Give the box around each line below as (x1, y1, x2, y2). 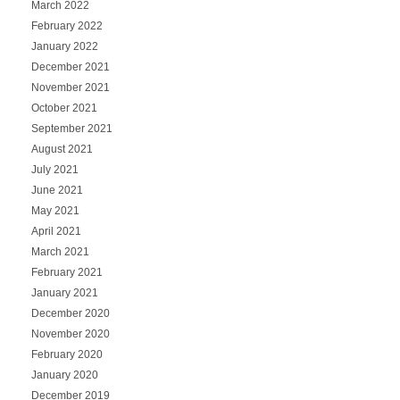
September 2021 (30, 121, 112, 135)
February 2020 (30, 347, 103, 361)
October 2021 (30, 101, 97, 114)
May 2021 (30, 204, 79, 217)
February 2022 (30, 19, 103, 32)
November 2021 (30, 80, 110, 94)
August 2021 (30, 142, 93, 155)
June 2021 (30, 183, 83, 196)
